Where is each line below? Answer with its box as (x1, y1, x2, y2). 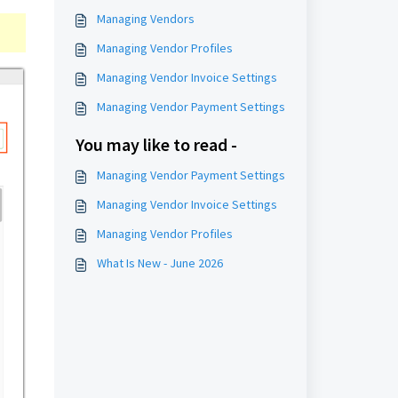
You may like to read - (75, 133, 237, 155)
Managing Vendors (96, 11, 195, 27)
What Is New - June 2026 (96, 255, 223, 271)
